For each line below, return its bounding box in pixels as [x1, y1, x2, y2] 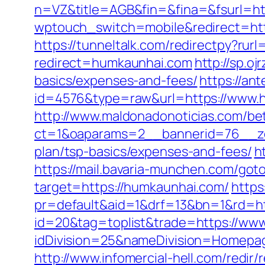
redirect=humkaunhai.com [34, 54, 192, 72]
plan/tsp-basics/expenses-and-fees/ [34, 143, 252, 160]
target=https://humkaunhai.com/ [34, 178, 229, 196]
